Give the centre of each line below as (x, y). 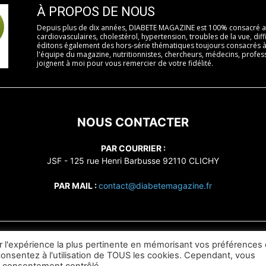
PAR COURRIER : (133, 148)
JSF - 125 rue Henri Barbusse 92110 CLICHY (133, 160)
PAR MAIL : (76, 185)
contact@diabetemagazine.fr (155, 185)
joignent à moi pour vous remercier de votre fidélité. (125, 64)
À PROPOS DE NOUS (96, 12)
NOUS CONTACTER (133, 122)
